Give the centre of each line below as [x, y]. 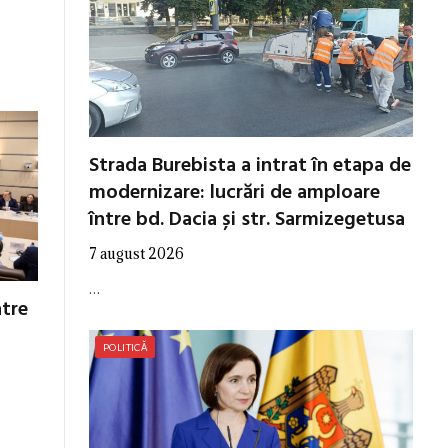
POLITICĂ [125, 347]
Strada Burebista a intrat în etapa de [250, 166]
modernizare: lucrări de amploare [234, 193]
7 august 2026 [136, 254]
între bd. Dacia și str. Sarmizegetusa [247, 220]
